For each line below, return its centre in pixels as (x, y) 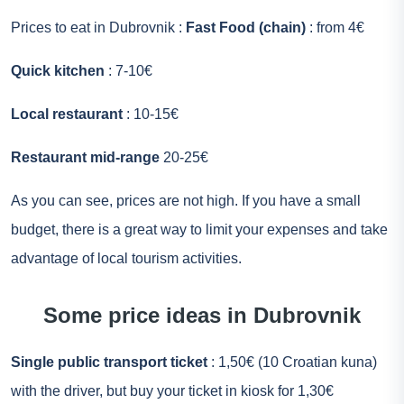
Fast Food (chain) (246, 27)
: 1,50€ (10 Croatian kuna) (292, 362)
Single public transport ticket (109, 362)
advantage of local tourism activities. (126, 258)
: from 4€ (335, 27)
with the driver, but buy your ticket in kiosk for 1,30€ (172, 390)
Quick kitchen (58, 70)
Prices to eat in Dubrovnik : (98, 27)
